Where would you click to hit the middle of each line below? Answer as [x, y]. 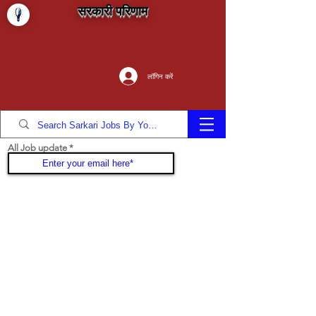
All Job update [37, 148]
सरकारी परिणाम [113, 11]
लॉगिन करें [160, 76]
